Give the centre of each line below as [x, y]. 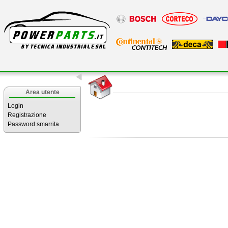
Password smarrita [33, 124]
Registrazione [27, 115]
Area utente [42, 92]
